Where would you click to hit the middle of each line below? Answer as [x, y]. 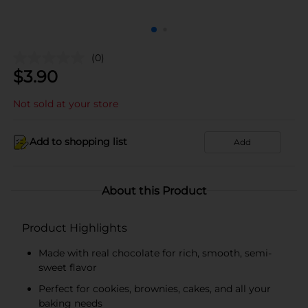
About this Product [154, 190]
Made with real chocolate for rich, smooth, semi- [155, 253]
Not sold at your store [66, 103]
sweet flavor [68, 267]
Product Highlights [75, 228]
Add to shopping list [78, 142]
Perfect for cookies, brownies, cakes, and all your [155, 288]
